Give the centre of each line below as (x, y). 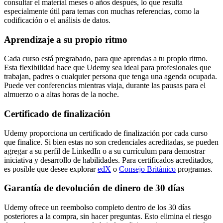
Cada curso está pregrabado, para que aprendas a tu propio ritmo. (106, 59)
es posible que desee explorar (51, 169)
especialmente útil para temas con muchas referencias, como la (102, 11)
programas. (194, 169)
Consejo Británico (147, 169)
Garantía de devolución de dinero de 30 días (94, 188)
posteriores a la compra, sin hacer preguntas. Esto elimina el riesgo (108, 217)
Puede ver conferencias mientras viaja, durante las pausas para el (105, 86)
